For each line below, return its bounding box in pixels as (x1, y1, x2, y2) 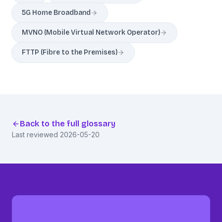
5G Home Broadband (22, 8, 91, 17)
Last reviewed (12, 130, 60, 139)
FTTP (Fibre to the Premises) (22, 48, 117, 56)
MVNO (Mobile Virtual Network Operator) (22, 28, 160, 37)
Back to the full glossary (20, 119, 115, 128)
